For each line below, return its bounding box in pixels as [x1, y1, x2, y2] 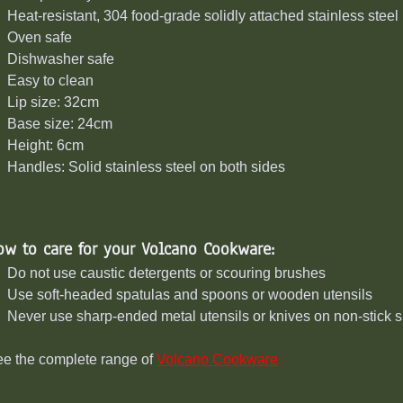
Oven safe [7, 30, 72, 46]
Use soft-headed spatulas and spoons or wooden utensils [7, 287, 372, 303]
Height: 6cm [7, 138, 84, 154]
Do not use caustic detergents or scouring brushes [7, 265, 326, 282]
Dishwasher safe [7, 51, 114, 67]
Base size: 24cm [7, 116, 112, 132]
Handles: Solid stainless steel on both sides [7, 159, 285, 175]
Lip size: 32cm [7, 94, 99, 111]
